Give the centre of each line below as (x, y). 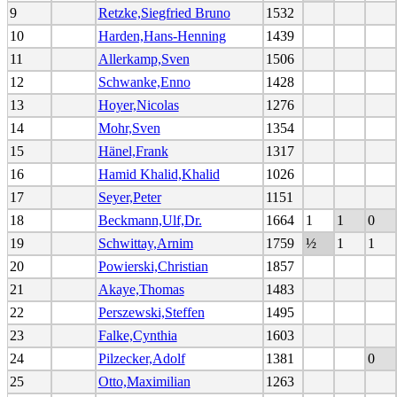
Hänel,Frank (133, 151)
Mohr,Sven (129, 128)
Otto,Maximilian (144, 381)
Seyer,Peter (129, 197)
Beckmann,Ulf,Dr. (150, 220)
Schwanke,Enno (144, 82)
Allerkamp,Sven (144, 58)
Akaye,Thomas (141, 289)
